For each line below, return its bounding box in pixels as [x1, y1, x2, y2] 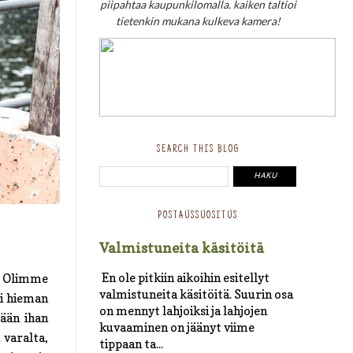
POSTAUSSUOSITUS [158, 210, 238, 221]
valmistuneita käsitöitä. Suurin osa [99, 286, 293, 302]
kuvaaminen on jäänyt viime [99, 319, 255, 335]
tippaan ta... [99, 336, 163, 351]
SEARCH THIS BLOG [156, 143, 240, 155]
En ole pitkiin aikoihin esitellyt [99, 269, 269, 285]
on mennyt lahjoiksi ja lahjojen [99, 303, 267, 318]
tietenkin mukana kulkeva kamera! [115, 13, 281, 28]
